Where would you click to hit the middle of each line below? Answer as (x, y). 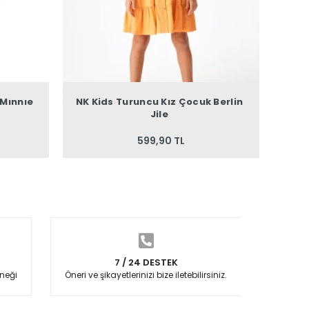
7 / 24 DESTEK (146, 262)
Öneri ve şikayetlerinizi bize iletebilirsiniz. (146, 275)
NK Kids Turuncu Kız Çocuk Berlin (159, 101)
